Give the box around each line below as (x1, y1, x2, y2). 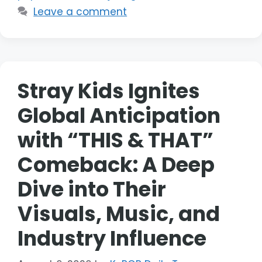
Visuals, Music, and (18, 199, 220, 228)
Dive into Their (18, 174, 166, 204)
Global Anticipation (18, 101, 220, 130)
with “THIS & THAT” (18, 125, 213, 154)
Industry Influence (18, 223, 206, 253)
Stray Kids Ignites (18, 76, 200, 105)
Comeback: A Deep (18, 150, 215, 179)
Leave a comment (33, 4, 127, 19)
